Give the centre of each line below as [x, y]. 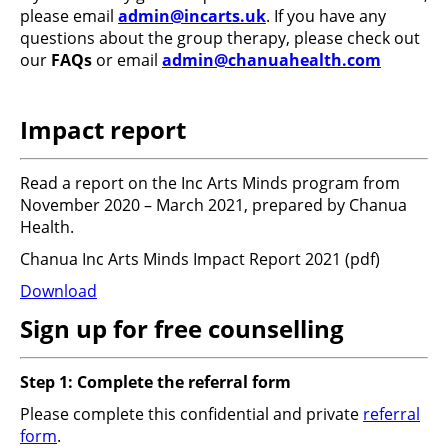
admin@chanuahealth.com [271, 59]
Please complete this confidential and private [191, 413]
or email [127, 59]
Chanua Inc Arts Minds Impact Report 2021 [180, 258]
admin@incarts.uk [192, 15]
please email [69, 15]
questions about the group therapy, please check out [220, 37]
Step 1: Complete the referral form [155, 381]
